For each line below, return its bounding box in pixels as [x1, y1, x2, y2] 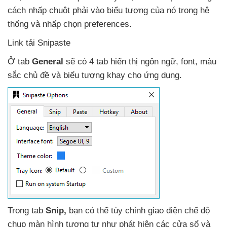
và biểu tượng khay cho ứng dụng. [52, 70, 182, 80]
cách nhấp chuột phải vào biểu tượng [8, 6, 150, 15]
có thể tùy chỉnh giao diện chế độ [85, 206, 210, 215]
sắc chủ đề [8, 70, 52, 80]
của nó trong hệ [150, 6, 209, 15]
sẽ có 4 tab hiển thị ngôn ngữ [66, 57, 176, 66]
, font [176, 57, 195, 66]
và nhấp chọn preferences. [31, 19, 132, 29]
